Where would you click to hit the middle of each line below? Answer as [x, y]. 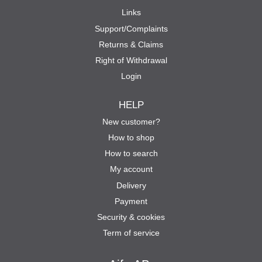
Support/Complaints [131, 28]
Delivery [131, 185]
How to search [131, 154]
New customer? [131, 121]
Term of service [131, 233]
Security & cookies [131, 217]
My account [131, 169]
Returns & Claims [131, 44]
